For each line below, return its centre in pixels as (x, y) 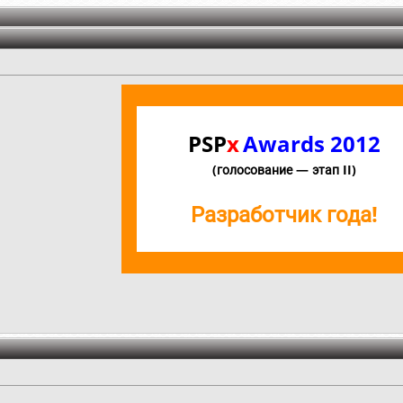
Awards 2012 (312, 144)
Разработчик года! (284, 214)
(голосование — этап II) (284, 170)
